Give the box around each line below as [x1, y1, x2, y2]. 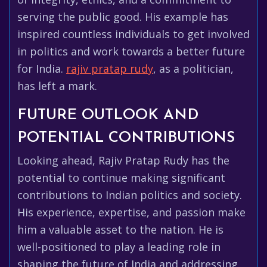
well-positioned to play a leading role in [17, 240, 221, 254]
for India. [17, 61, 66, 76]
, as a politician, [153, 61, 234, 76]
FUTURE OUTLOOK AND [17, 108, 198, 123]
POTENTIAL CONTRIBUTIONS [17, 131, 235, 145]
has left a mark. [17, 79, 97, 93]
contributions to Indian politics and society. [17, 188, 242, 202]
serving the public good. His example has [17, 10, 228, 24]
